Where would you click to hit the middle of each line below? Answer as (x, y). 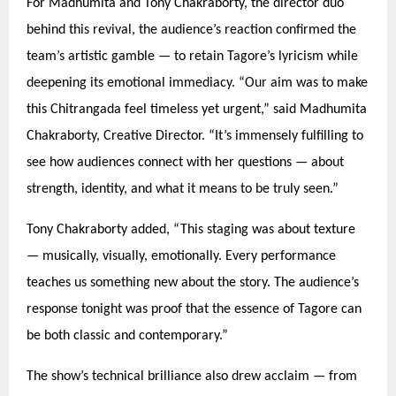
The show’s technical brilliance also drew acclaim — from (192, 376)
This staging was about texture (268, 229)
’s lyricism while (312, 56)
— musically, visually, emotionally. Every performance (181, 256)
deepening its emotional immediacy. (133, 83)
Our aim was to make (306, 83)
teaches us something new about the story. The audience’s (193, 282)
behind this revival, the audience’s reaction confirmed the (191, 30)
